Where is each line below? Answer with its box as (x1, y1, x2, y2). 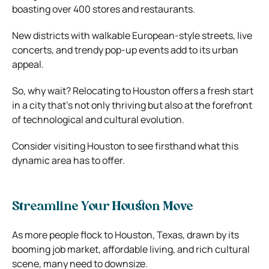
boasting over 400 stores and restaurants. (12, 2, 195, 16)
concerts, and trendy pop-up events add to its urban (12, 43, 238, 56)
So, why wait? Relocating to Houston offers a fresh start (12, 83, 253, 97)
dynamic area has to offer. (12, 153, 125, 167)
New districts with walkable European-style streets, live (12, 28, 252, 42)
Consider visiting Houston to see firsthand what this (12, 139, 238, 153)
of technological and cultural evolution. (12, 112, 184, 126)
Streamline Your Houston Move (12, 201, 193, 213)
